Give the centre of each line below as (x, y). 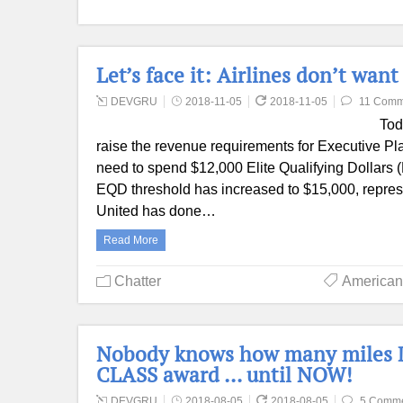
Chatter (138, 281)
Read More (131, 240)
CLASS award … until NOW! (224, 375)
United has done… (156, 211)
